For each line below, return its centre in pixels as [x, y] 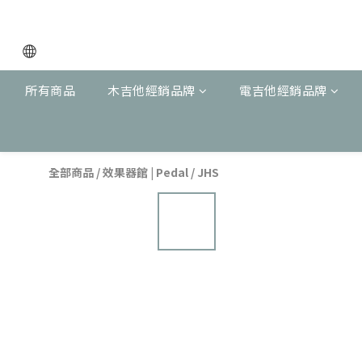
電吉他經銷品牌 [283, 90]
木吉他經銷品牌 [152, 90]
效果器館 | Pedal [145, 172]
